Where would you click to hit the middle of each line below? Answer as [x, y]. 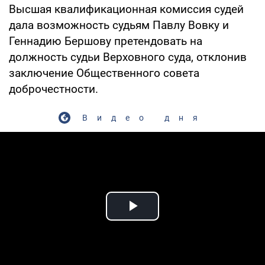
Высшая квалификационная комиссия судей [126, 9]
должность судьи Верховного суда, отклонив [128, 57]
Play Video [175, 219]
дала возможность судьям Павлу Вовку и [119, 25]
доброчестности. [54, 89]
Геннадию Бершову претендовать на [106, 41]
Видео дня [144, 117]
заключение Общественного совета [104, 73]
